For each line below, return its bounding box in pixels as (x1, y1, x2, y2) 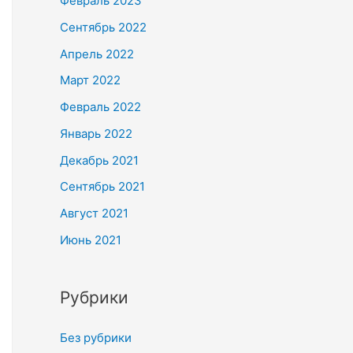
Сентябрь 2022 (60, 19, 147, 35)
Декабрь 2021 (60, 152, 139, 168)
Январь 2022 (60, 125, 132, 141)
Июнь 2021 (60, 232, 121, 247)
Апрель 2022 (60, 46, 134, 61)
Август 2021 (60, 206, 128, 221)
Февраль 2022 (60, 99, 141, 114)
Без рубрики (60, 329, 132, 345)
